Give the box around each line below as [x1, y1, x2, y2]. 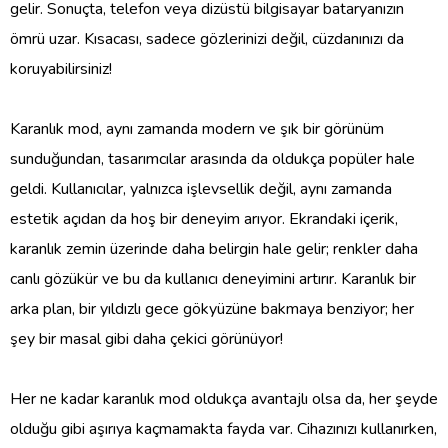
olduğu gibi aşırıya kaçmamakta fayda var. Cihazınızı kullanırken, [10, 417, 437, 440]
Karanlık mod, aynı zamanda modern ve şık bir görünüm [10, 117, 384, 140]
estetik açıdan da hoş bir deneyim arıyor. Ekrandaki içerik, [10, 207, 398, 230]
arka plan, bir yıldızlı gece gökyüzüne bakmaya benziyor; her [10, 297, 414, 320]
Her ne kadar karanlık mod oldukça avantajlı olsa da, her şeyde [10, 387, 438, 410]
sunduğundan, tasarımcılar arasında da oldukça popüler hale [10, 147, 415, 170]
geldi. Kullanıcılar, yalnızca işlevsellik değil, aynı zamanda [10, 177, 392, 200]
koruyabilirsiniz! [10, 57, 112, 80]
